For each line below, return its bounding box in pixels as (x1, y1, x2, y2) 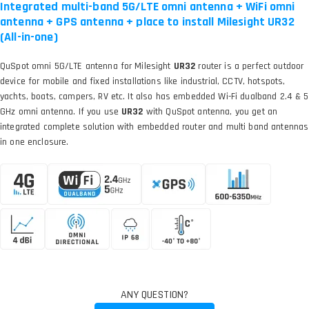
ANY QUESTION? (120, 288, 189, 302)
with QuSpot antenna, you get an (143, 106, 278, 118)
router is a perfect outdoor (195, 60, 304, 72)
